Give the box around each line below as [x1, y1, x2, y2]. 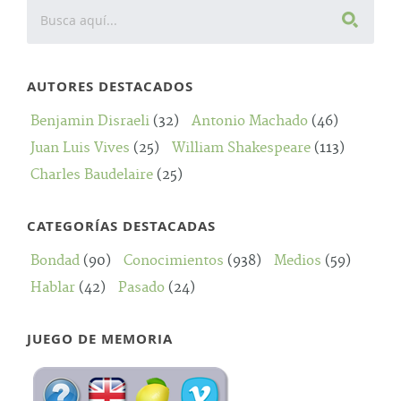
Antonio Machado [192, 113, 308, 130]
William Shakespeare [172, 140, 311, 157]
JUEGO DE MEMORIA [27, 329, 173, 348]
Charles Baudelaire [30, 166, 153, 183]
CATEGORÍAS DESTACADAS [27, 217, 216, 235]
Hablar [30, 279, 75, 296]
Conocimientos [124, 252, 224, 269]
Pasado [118, 279, 165, 296]
